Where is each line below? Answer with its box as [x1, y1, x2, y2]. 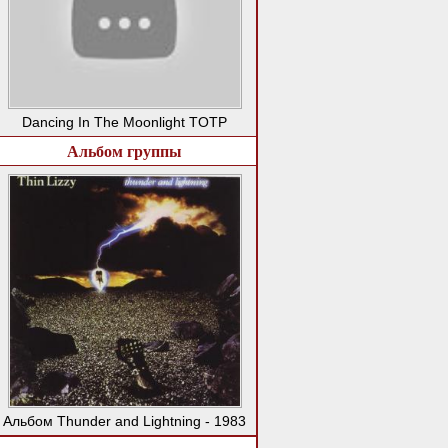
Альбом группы [67, 138, 182, 162]
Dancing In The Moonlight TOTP [22, 113, 227, 130]
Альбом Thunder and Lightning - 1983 [3, 412, 246, 429]
